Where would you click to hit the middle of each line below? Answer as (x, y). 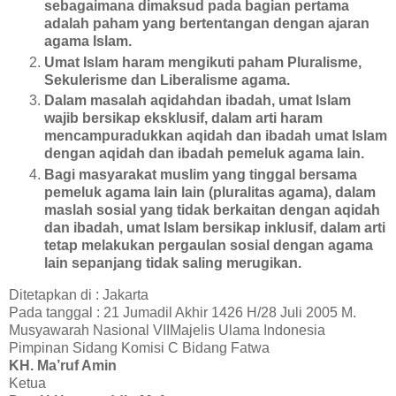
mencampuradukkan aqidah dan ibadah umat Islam (216, 136)
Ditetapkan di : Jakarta (79, 295)
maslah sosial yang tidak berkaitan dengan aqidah (212, 210)
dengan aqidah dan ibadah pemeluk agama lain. (204, 154)
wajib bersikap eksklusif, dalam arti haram (183, 118)
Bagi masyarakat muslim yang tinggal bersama (201, 175)
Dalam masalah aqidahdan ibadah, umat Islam (198, 101)
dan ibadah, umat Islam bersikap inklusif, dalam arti (215, 228)
